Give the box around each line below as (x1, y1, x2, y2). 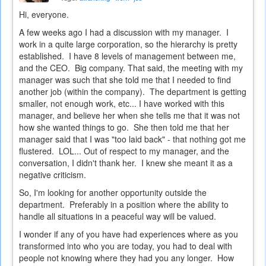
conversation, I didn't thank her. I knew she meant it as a (19, 157, 233, 169)
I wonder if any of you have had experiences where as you (19, 228, 238, 240)
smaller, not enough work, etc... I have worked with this (19, 97, 224, 110)
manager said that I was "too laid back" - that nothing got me (19, 133, 246, 145)
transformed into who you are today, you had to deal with (19, 240, 232, 252)
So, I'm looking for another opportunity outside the (19, 186, 207, 199)
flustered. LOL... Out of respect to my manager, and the (19, 145, 229, 157)
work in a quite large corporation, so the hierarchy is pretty (19, 38, 237, 50)
